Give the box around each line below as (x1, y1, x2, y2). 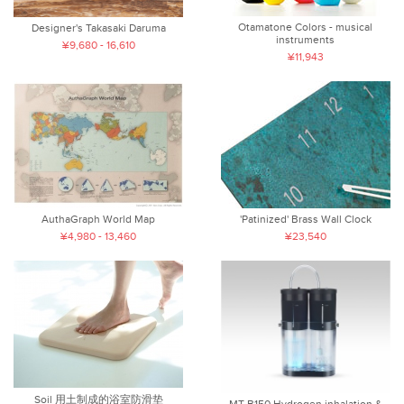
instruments (276, 33, 335, 47)
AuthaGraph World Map (41, 213, 156, 226)
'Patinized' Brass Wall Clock (239, 213, 372, 226)
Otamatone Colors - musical (238, 21, 373, 34)
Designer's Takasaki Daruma (31, 21, 166, 34)
